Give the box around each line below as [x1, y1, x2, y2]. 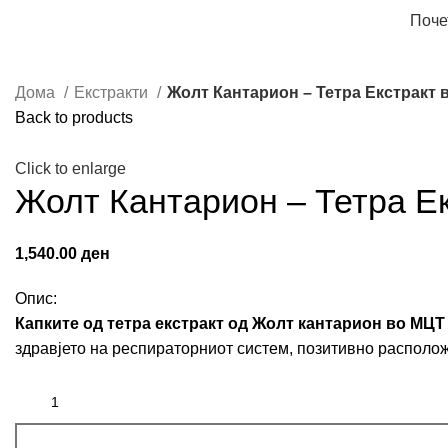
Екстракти [74, 84, 152, 101]
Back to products [15, 109, 133, 126]
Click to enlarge [15, 160, 126, 178]
